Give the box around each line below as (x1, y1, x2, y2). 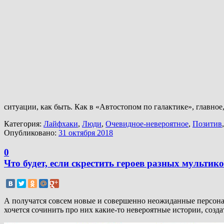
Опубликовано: (4, 128, 58, 137)
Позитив (192, 119, 222, 128)
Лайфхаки (43, 119, 78, 128)
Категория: (4, 119, 43, 128)
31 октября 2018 (58, 128, 113, 137)
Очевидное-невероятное (105, 119, 188, 128)
